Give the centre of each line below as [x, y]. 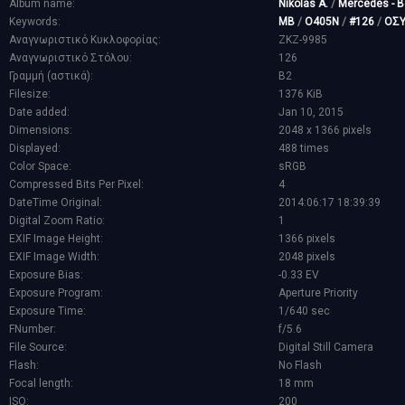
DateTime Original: [56, 203]
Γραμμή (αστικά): [51, 76]
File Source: [38, 348]
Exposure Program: [56, 293]
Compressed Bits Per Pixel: [76, 185]
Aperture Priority [318, 293]
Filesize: [30, 94]
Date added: [39, 113]
